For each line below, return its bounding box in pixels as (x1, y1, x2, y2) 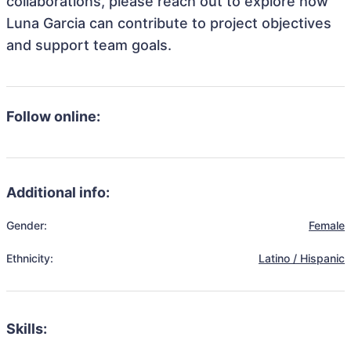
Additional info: (6, 184, 110, 201)
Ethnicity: (6, 251, 53, 265)
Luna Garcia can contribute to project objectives (6, 15, 331, 31)
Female (309, 219, 345, 232)
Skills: (6, 320, 47, 337)
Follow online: (6, 108, 100, 125)
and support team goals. (6, 37, 172, 53)
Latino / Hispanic (259, 251, 345, 265)
